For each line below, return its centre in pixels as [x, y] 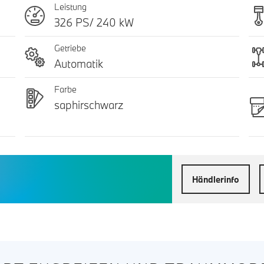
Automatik [78, 64]
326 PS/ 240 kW [94, 23]
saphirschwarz [88, 105]
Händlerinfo [216, 179]
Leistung [70, 7]
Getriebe [70, 48]
